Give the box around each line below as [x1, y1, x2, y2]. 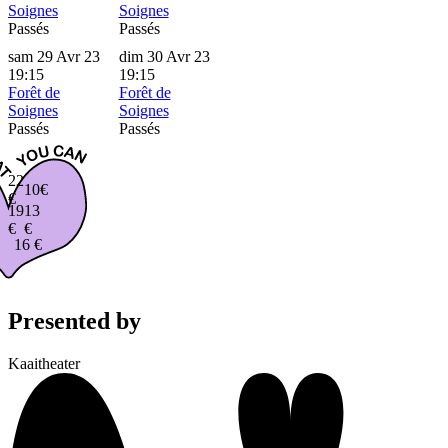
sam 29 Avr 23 [8, 48, 100, 66]
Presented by [8, 308, 141, 335]
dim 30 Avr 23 [118, 48, 210, 66]
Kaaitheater [8, 355, 80, 373]
